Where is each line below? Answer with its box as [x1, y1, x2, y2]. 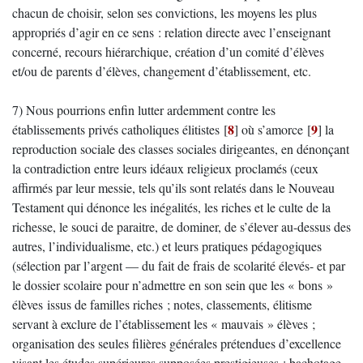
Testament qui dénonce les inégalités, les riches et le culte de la [12, 199, 331, 216]
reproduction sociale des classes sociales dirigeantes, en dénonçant [12, 140, 349, 157]
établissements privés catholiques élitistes [12, 121, 220, 138]
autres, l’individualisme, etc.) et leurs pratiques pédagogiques [12, 237, 322, 254]
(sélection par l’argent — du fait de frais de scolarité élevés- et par [12, 257, 345, 274]
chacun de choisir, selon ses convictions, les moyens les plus [12, 4, 317, 21]
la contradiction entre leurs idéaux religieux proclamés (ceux [12, 160, 318, 177]
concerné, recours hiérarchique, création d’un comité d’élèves [12, 43, 324, 60]
